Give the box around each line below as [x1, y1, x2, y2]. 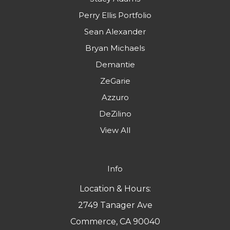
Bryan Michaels [85, 43, 145, 53]
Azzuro [101, 92, 129, 102]
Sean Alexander [84, 27, 146, 36]
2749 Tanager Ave [78, 200, 152, 210]
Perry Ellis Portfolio [79, 10, 151, 20]
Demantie [95, 60, 135, 69]
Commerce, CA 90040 [70, 217, 160, 226]
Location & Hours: [79, 184, 151, 194]
